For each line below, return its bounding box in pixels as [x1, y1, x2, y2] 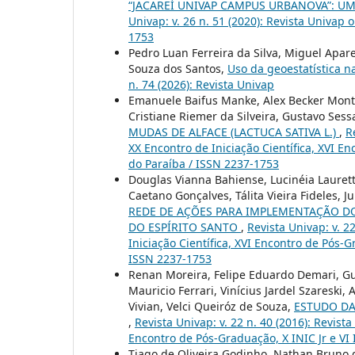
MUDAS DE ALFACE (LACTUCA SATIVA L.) [128, 124, 339, 139]
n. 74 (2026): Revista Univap [128, 76, 274, 92]
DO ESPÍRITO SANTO [128, 219, 241, 235]
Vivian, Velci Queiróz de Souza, [128, 298, 294, 314]
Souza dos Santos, [128, 60, 227, 76]
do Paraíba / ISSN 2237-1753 [128, 155, 279, 171]
